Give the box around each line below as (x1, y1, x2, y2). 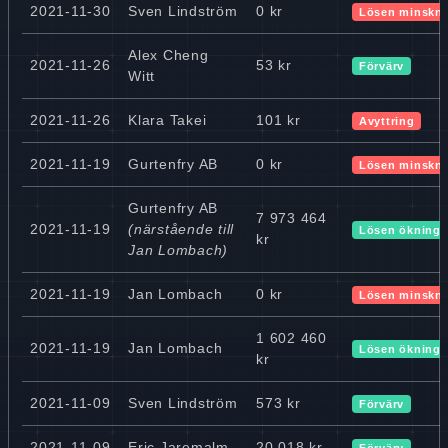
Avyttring (358, 114, 415, 127)
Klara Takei (128, 111, 207, 128)
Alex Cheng (128, 46, 209, 63)
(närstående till (128, 220, 234, 237)
